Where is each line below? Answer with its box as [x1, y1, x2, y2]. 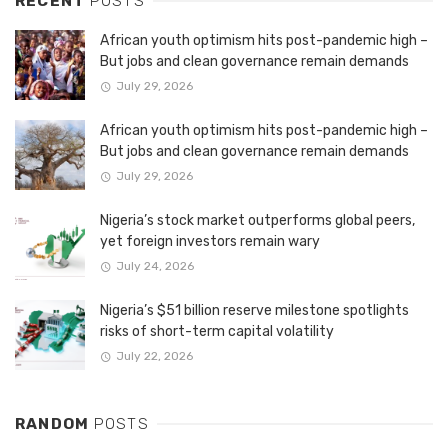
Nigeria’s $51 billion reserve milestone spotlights [100, 301, 409, 319]
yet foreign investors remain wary [100, 232, 320, 250]
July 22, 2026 [115, 349, 193, 364]
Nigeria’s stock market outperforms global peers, [100, 211, 415, 229]
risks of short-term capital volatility [100, 322, 334, 340]
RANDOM [15, 414, 94, 433]
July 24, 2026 [115, 259, 194, 274]
